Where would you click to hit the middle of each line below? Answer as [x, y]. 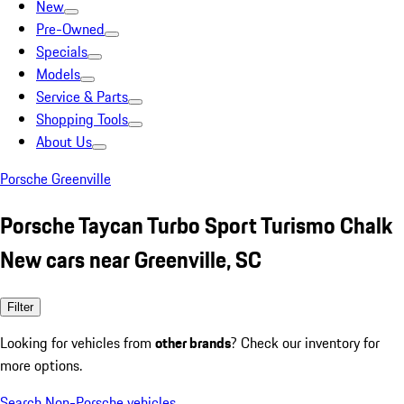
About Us [64, 142]
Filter [20, 307]
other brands [193, 342]
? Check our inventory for [305, 342]
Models [58, 74]
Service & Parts [82, 96]
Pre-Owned [70, 29]
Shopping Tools [82, 119]
